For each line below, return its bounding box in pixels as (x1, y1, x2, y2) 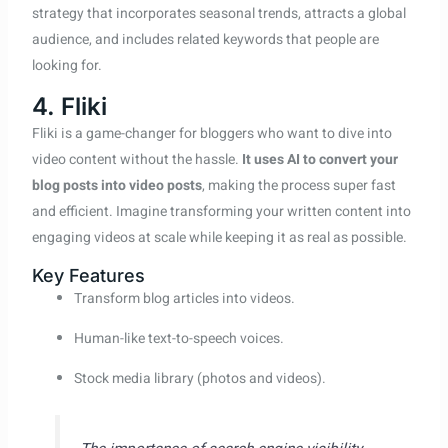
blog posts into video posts (31, 174, 202, 196)
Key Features (31, 264, 145, 286)
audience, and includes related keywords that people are (31, 28, 379, 50)
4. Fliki (31, 91, 107, 121)
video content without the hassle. (31, 148, 242, 170)
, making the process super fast (201, 174, 396, 196)
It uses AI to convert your (241, 148, 398, 170)
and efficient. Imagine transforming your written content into (31, 200, 411, 222)
